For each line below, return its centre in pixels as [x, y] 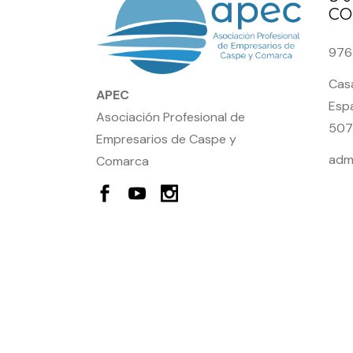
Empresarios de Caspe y [166, 139]
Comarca [123, 161]
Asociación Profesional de [171, 117]
